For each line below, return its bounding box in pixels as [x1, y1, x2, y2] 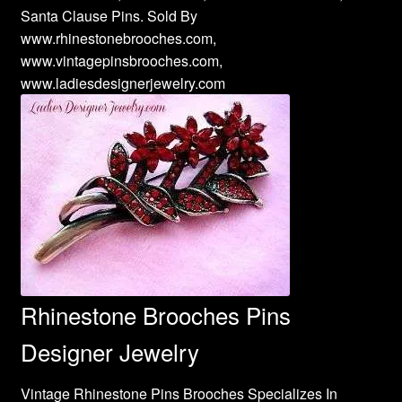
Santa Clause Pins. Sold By [20, 4, 197, 26]
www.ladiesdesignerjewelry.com [20, 72, 225, 93]
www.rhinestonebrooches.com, [20, 27, 216, 48]
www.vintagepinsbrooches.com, [20, 49, 223, 71]
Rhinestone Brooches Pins [20, 297, 291, 331]
